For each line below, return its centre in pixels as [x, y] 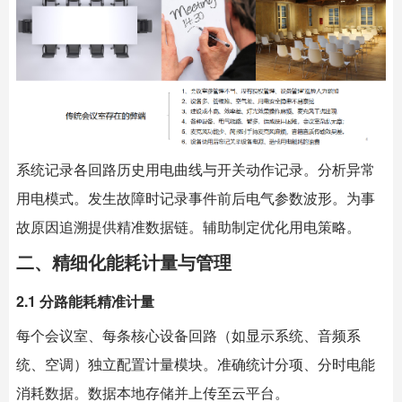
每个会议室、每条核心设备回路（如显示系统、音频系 [188, 336]
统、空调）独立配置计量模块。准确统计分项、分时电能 [196, 364]
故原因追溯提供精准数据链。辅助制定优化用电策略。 [188, 227]
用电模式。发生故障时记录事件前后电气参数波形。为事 [196, 198]
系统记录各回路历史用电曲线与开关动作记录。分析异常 [196, 170]
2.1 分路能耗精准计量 [85, 301]
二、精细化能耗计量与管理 [124, 262]
